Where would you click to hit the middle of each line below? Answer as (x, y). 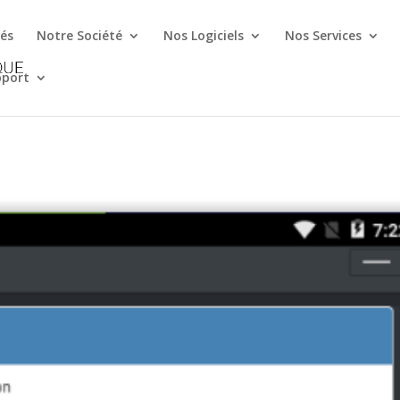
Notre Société (80, 35)
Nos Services (324, 35)
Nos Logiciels (204, 35)
